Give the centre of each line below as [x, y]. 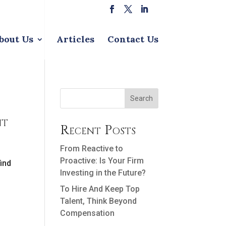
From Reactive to [92, 149]
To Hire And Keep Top [100, 189]
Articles [75, 39]
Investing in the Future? [103, 173]
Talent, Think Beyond [99, 201]
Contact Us [133, 39]
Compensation [88, 213]
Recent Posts [98, 130]
